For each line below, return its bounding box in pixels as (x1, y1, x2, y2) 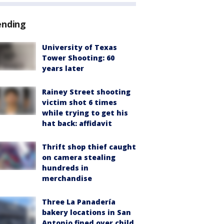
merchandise (42, 173, 92, 183)
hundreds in (42, 163, 88, 173)
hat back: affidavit (42, 118, 112, 128)
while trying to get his (42, 108, 128, 118)
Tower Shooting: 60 (42, 53, 114, 63)
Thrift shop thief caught (42, 142, 136, 152)
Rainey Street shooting (42, 87, 130, 97)
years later (42, 63, 84, 73)
